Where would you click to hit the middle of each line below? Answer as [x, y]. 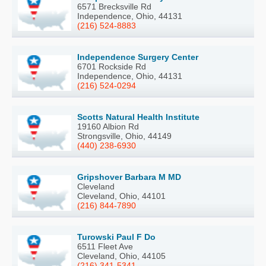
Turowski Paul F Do [116, 237]
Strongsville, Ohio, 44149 [124, 136]
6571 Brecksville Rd [114, 6]
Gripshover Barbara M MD [129, 177]
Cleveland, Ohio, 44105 [121, 256]
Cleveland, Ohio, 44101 [121, 196]
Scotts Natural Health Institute [138, 117]
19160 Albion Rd [108, 126]
